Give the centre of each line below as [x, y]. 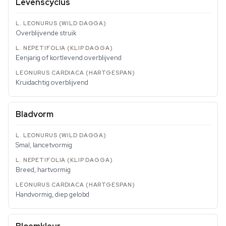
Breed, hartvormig [43, 170]
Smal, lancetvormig [44, 145]
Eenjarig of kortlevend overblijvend [69, 58]
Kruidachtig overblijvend [52, 83]
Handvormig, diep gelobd [52, 195]
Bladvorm [35, 115]
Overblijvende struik [46, 33]
